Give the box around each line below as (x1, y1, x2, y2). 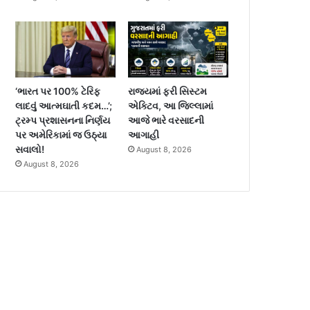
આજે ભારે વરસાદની (128, 114, 205, 127)
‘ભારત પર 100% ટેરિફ (15, 85, 101, 98)
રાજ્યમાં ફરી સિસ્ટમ (128, 85, 208, 98)
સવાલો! (15, 143, 45, 156)
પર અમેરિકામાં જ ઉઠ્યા (15, 129, 107, 141)
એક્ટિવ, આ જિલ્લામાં (128, 100, 214, 112)
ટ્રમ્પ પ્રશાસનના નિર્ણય (15, 114, 111, 127)
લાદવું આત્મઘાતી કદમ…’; (15, 100, 113, 112)
